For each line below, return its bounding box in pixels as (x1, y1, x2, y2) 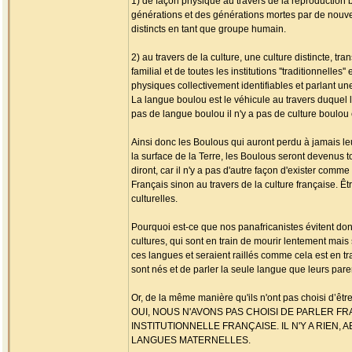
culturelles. (131, 193, 178, 204)
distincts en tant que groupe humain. (131, 24, 286, 35)
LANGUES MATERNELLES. (131, 335, 251, 346)
